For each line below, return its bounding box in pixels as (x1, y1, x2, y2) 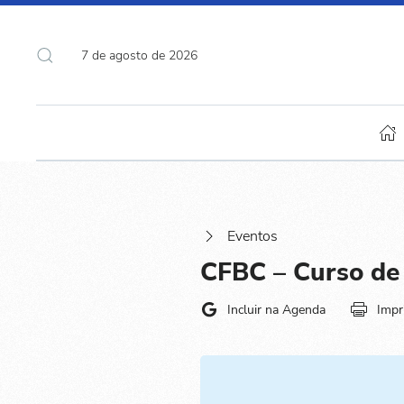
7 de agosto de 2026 (81, 46, 197, 64)
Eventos (227, 226, 278, 247)
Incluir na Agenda (227, 300, 326, 318)
